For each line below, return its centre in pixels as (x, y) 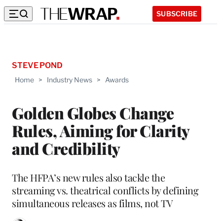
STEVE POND (37, 65)
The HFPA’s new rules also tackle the (88, 177)
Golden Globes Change (93, 112)
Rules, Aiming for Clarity (101, 130)
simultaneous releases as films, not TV (92, 203)
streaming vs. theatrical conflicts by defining (105, 190)
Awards (117, 80)
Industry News (70, 80)
